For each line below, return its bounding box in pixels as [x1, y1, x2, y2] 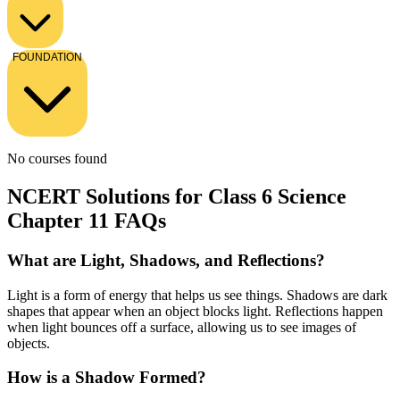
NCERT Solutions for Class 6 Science [7, 184, 346, 208]
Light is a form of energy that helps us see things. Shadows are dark [7, 287, 387, 303]
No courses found [7, 150, 107, 166]
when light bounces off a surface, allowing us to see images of [7, 319, 356, 335]
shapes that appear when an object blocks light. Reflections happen [7, 303, 383, 319]
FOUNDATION [12, 50, 82, 63]
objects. [7, 335, 50, 351]
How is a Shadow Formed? [7, 368, 206, 387]
